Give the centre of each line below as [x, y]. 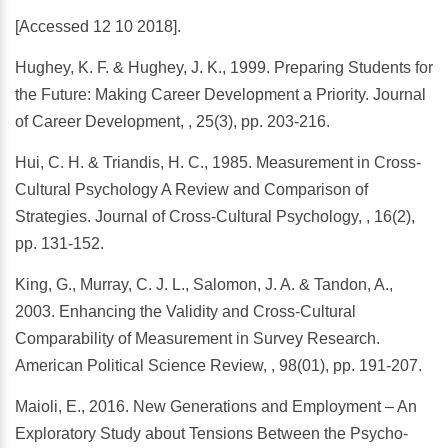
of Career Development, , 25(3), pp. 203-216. [172, 122]
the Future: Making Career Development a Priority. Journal [220, 95]
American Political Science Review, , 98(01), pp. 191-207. [218, 366]
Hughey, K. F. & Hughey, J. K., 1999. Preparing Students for [224, 68]
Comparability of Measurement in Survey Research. [197, 339]
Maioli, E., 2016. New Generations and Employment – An [216, 407]
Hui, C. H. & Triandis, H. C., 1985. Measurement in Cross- [218, 163]
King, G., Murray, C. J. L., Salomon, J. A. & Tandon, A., [204, 285]
